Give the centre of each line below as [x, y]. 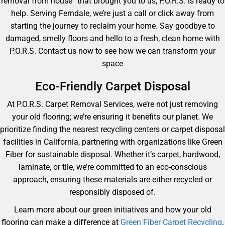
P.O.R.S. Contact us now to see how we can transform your [113, 51]
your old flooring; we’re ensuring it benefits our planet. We [113, 117]
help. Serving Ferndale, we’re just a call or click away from [113, 13]
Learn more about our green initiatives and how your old [113, 210]
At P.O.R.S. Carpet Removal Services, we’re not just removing [113, 104]
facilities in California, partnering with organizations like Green [113, 142]
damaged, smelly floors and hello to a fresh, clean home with [113, 38]
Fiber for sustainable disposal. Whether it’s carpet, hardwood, [113, 154]
